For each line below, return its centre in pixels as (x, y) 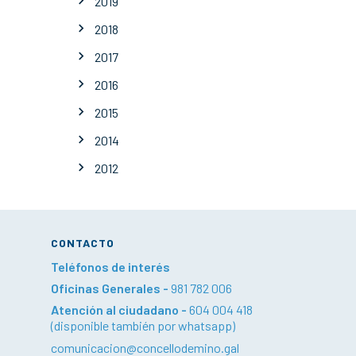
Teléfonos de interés (110, 266)
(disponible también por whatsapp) (143, 325)
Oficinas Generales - (111, 288)
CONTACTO (83, 242)
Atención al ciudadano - (120, 309)
